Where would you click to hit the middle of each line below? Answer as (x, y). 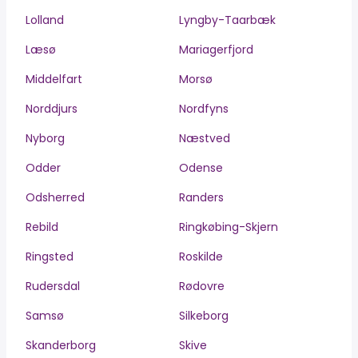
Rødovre (202, 286)
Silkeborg (204, 316)
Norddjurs (52, 109)
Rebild (42, 227)
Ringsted (50, 257)
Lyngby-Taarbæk (227, 20)
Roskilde (201, 257)
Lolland (45, 20)
